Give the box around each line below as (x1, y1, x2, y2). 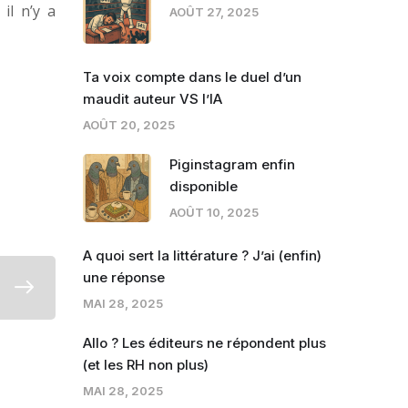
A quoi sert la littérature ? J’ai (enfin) (83, 247, 321, 265)
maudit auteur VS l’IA (83, 90, 222, 108)
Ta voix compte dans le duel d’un (83, 68, 301, 87)
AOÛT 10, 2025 (169, 205, 259, 220)
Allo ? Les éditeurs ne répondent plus (83, 334, 326, 352)
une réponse (83, 269, 165, 287)
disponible (169, 178, 238, 196)
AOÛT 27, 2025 (169, 5, 259, 20)
